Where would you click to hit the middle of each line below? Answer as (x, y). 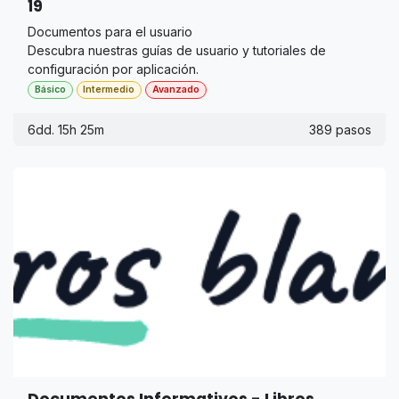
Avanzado (176, 90)
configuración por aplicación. (113, 69)
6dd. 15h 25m (66, 129)
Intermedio (109, 90)
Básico (50, 90)
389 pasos (340, 129)
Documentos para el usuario (110, 32)
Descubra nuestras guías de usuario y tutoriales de (177, 51)
